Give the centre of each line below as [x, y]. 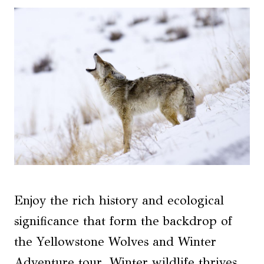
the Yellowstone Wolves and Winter [115, 241]
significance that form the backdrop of [123, 221]
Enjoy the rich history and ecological [119, 200]
